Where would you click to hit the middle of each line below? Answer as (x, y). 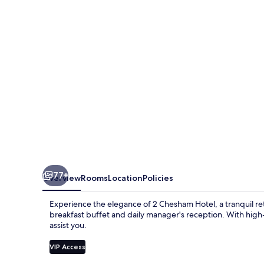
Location (125, 178)
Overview (62, 178)
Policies (158, 178)
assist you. (68, 225)
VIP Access (67, 246)
